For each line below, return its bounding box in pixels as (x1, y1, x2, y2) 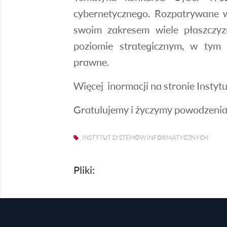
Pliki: (73, 164, 95, 176)
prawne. (73, 56, 109, 68)
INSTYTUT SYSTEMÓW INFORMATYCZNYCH (81, 133, 208, 141)
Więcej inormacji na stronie (73, 80, 197, 92)
